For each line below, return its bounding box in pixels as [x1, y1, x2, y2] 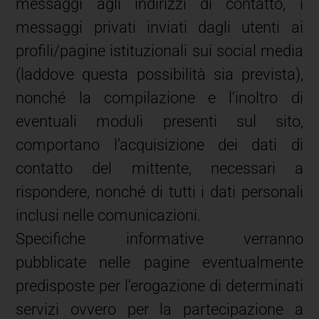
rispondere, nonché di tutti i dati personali [16, 182, 303, 201]
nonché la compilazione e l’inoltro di [16, 88, 303, 107]
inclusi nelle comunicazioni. [16, 206, 202, 224]
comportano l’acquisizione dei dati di [16, 135, 303, 154]
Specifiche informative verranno [16, 229, 303, 248]
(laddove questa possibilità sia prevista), [16, 65, 303, 83]
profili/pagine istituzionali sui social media [16, 41, 303, 60]
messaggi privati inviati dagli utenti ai [16, 18, 303, 36]
